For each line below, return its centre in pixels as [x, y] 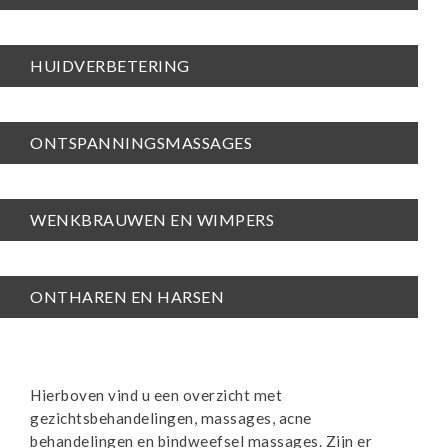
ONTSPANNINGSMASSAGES [141, 142]
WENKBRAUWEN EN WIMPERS [152, 219]
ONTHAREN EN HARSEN [127, 296]
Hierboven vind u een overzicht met [156, 394]
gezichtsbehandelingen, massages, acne [171, 417]
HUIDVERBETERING [110, 65]
